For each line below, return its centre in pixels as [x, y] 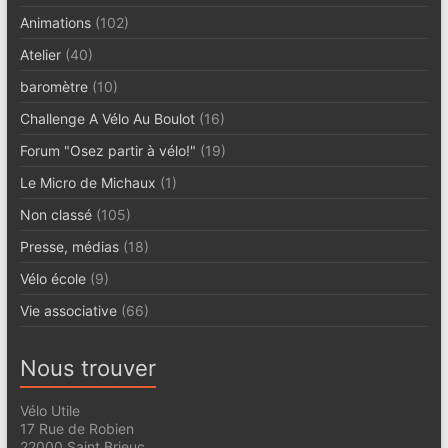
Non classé [55, 214]
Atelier [40, 54]
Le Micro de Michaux [87, 182]
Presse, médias [69, 246]
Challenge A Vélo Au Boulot [107, 118]
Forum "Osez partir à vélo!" [107, 150]
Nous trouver [87, 367]
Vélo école [52, 278]
